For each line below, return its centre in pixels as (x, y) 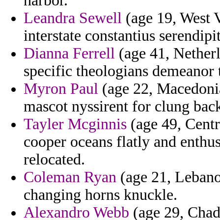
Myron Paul (61, 89)
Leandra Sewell (73, 18)
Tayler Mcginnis (75, 124)
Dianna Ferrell (69, 54)
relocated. (54, 160)
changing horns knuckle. (100, 195)
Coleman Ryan (70, 177)
